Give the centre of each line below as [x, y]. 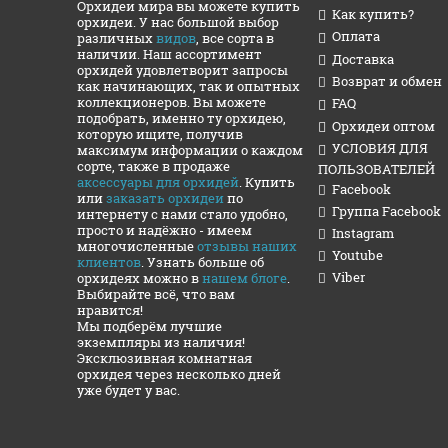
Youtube [357, 255]
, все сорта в [235, 38]
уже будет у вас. [128, 390]
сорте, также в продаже [153, 166]
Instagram [363, 233]
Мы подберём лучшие [149, 326]
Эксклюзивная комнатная [164, 358]
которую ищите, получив [160, 134]
